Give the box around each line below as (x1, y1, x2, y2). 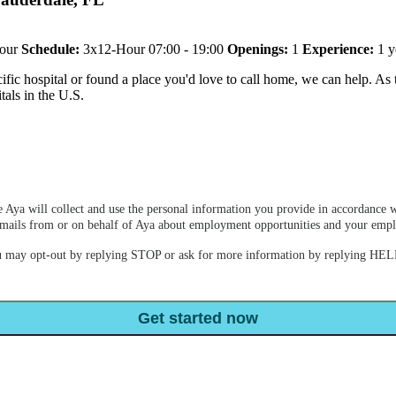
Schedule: (21, 42, 80, 57)
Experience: (302, 42, 374, 57)
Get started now (138, 308, 258, 328)
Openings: (227, 42, 288, 57)
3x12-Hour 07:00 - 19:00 (80, 42, 227, 57)
